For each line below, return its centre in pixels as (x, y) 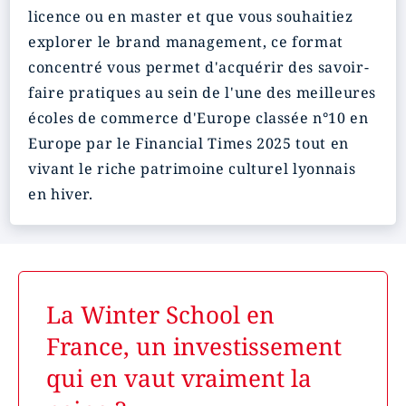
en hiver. (61, 194)
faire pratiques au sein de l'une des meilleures (203, 92)
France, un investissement (194, 346)
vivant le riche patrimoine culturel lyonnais (192, 169)
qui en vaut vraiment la (179, 378)
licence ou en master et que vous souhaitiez (191, 16)
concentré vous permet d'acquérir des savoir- (199, 67)
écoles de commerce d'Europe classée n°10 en (198, 118)
